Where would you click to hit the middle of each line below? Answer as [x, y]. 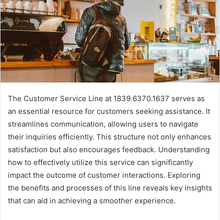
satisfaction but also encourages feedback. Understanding [109, 150]
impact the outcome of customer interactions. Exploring [104, 175]
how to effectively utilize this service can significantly [100, 163]
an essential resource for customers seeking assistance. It [109, 111]
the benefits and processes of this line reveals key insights [110, 188]
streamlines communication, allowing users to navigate [103, 124]
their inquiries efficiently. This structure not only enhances [110, 137]
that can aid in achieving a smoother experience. [92, 201]
